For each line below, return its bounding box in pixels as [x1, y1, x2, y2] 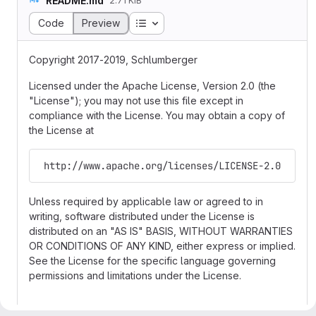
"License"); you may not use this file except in [29, 95, 243, 107]
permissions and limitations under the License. [29, 269, 241, 281]
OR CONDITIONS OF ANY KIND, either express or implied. [29, 240, 296, 252]
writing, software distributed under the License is [29, 210, 255, 222]
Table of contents [146, 16, 229, 28]
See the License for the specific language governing [29, 255, 276, 267]
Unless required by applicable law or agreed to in [29, 195, 263, 207]
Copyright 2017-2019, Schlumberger [29, 54, 197, 66]
